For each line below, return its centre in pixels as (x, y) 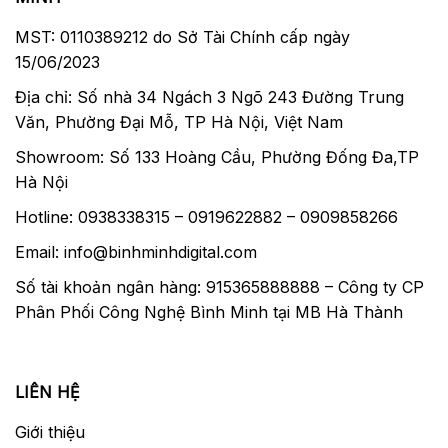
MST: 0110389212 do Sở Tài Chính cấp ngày (182, 36)
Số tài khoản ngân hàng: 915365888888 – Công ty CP (219, 286)
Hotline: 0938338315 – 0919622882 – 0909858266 (206, 216)
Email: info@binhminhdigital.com (136, 251)
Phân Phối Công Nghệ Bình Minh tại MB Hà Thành (209, 311)
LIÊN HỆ (47, 391)
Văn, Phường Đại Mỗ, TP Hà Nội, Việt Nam (179, 121)
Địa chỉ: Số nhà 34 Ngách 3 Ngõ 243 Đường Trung (209, 96)
